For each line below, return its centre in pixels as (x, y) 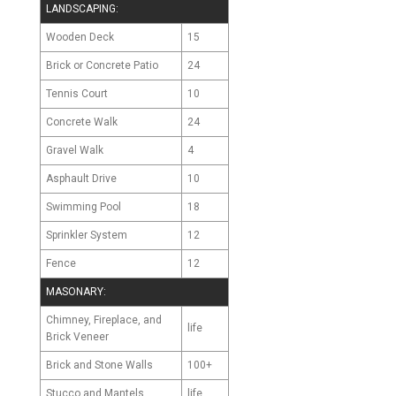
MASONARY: (76, 292)
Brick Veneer (77, 336)
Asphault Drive (81, 178)
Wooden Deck (80, 37)
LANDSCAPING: (82, 9)
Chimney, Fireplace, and (104, 320)
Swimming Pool (84, 206)
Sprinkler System (87, 235)
